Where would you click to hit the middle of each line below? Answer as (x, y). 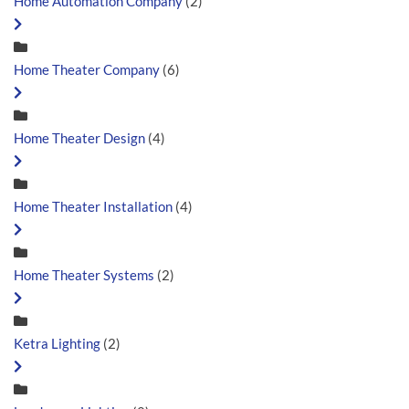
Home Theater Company (87, 69)
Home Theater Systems (84, 274)
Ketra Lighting (57, 343)
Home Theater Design (79, 137)
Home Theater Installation (94, 206)
